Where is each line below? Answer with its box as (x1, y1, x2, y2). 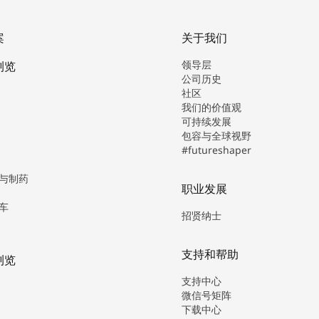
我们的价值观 (181, 100, 241, 115)
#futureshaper (181, 143, 251, 157)
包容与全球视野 (181, 129, 251, 143)
